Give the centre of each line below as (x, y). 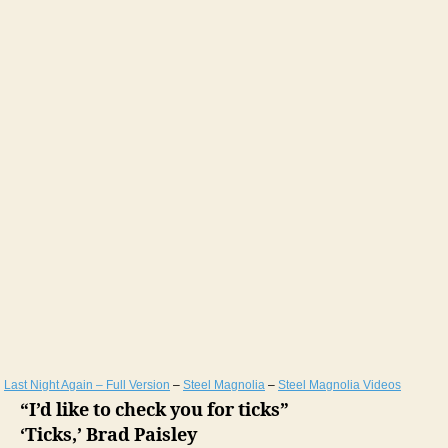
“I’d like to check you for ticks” (154, 411)
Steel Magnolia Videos (339, 385)
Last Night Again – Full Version (87, 385)
